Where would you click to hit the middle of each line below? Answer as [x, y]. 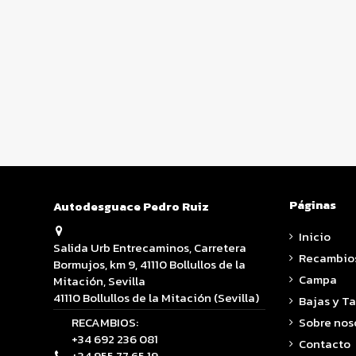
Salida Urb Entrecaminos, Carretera [150, 247]
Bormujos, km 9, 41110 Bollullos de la [149, 264]
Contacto [324, 343]
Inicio [314, 236]
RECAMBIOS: [104, 322]
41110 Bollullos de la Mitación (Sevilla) [156, 297]
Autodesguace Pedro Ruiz [131, 207]
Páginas [312, 205]
